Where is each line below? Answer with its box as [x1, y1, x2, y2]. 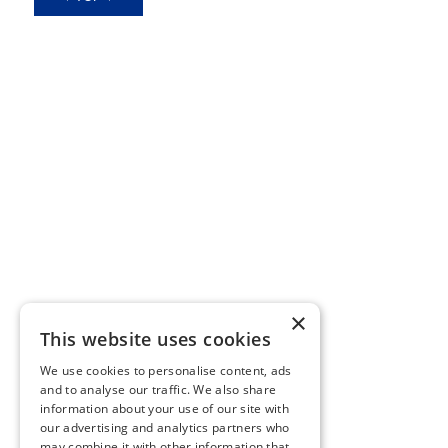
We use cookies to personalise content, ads [40, 362, 292, 379]
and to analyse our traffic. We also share [40, 381, 277, 398]
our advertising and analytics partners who [40, 419, 290, 436]
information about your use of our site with [40, 400, 289, 417]
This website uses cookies [40, 327, 271, 351]
